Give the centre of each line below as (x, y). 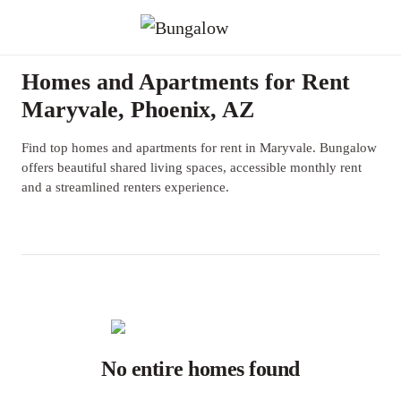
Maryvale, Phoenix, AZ (138, 110)
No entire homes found (200, 369)
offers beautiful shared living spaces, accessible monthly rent (192, 167)
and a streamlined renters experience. (125, 187)
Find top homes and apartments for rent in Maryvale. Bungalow (199, 148)
